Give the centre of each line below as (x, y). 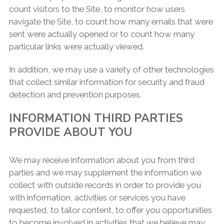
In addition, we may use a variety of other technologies (111, 70)
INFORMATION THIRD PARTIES (96, 118)
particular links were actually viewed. (76, 47)
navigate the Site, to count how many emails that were (111, 22)
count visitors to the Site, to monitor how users (97, 9)
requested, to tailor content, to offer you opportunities (110, 210)
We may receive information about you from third (101, 160)
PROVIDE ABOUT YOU (70, 132)
